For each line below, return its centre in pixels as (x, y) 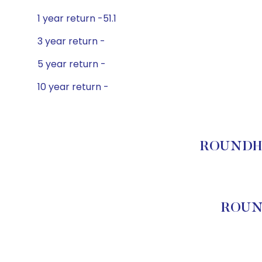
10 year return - (73, 87)
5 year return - (72, 64)
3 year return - (71, 41)
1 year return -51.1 (77, 18)
